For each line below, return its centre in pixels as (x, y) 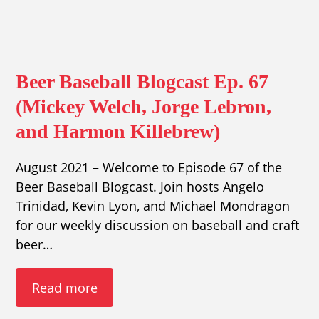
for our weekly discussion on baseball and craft (158, 225)
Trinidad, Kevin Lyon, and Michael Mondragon (153, 206)
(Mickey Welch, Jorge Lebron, (144, 107)
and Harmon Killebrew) (118, 132)
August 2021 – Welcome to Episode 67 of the (149, 168)
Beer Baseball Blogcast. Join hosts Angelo (140, 187)
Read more (64, 287)
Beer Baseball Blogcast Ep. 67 (142, 82)
